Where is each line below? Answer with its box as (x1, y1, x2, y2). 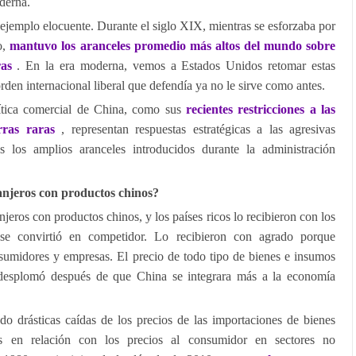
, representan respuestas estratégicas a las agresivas (61, 122, 335, 136)
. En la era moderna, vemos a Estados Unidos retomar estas (17, 59, 336, 72)
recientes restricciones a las (185, 103, 336, 116)
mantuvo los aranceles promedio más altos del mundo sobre (10, 39, 336, 52)
